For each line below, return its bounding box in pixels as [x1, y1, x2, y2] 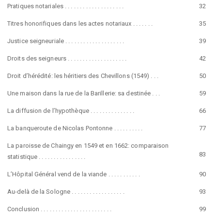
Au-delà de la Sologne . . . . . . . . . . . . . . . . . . [7, 188, 124, 195]
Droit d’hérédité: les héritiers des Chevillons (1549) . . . [7, 72, 158, 79]
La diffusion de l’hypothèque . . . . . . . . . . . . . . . [7, 107, 134, 114]
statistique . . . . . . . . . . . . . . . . [7, 153, 86, 160]
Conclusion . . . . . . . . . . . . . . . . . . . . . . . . [7, 205, 111, 213]
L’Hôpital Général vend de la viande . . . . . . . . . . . [7, 170, 140, 178]
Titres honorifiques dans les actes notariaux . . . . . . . [7, 20, 153, 27]
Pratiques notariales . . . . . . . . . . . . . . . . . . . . [7, 2, 124, 10]
